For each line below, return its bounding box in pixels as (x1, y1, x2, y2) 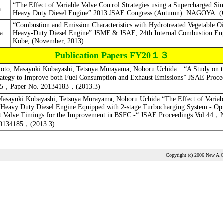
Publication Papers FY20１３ (54, 50, 169, 60)
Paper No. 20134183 (10, 83, 69, 90)
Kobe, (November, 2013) (12, 37, 84, 45)
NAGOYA (186, 9, 215, 17)
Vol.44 (194, 111, 213, 119)
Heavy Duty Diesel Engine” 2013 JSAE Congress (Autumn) (12, 9, 182, 17)
